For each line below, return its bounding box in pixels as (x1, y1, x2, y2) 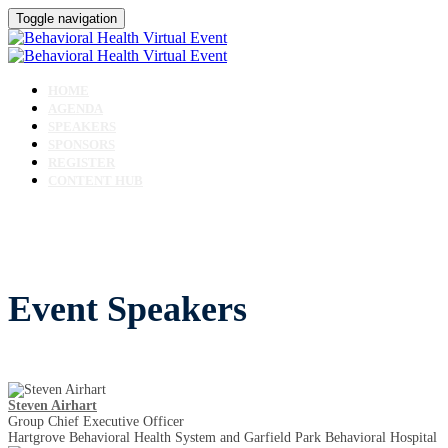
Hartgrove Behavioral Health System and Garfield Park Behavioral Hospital (8, 429, 437, 445)
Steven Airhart (8, 397, 97, 413)
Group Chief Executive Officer (8, 413, 184, 429)
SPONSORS (48, 137, 115, 152)
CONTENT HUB (48, 173, 143, 188)
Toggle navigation (16, 11, 117, 26)
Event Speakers (8, 289, 247, 330)
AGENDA (48, 101, 103, 116)
